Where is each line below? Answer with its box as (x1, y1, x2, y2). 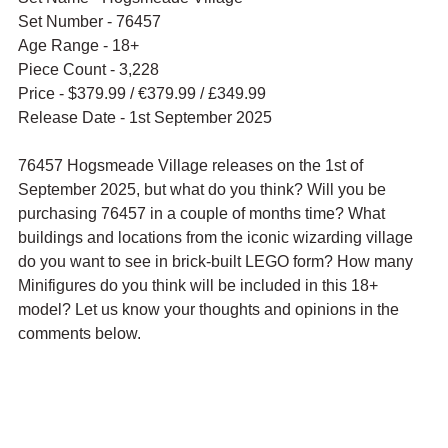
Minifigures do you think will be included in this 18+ (18, 277, 382, 295)
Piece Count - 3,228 (18, 61, 159, 79)
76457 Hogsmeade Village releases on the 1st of (18, 157, 367, 175)
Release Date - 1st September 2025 (18, 109, 272, 127)
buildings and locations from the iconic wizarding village (18, 229, 417, 247)
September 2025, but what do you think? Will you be (18, 181, 390, 199)
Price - (18, 85, 68, 103)
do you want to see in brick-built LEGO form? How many (18, 253, 417, 271)
